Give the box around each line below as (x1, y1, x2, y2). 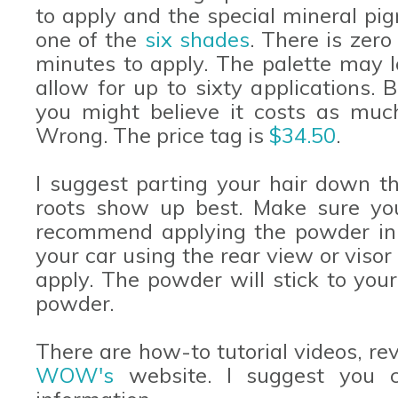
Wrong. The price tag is (36, 121, 269, 148)
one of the (36, 25, 145, 52)
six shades (144, 25, 250, 52)
